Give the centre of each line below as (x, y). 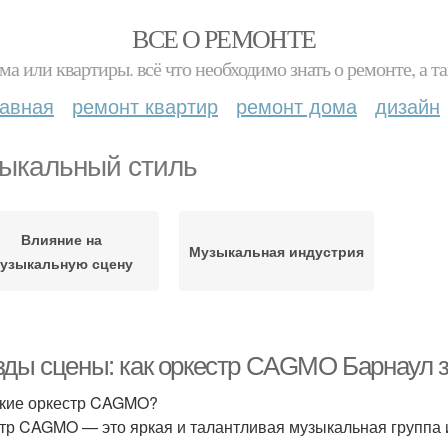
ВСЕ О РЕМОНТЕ (224, 38)
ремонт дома (296, 105)
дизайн (407, 105)
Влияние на (61, 239)
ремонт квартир (145, 105)
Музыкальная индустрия (276, 251)
